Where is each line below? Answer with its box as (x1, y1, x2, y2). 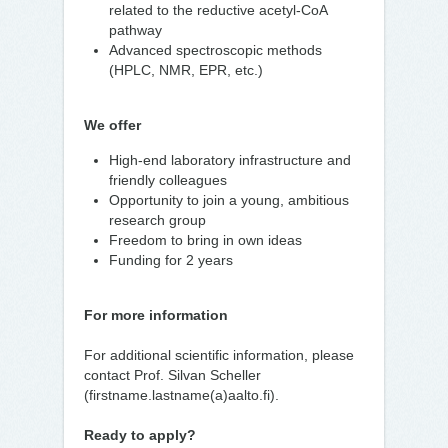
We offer (84, 117, 141, 133)
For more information (84, 307, 228, 323)
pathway (109, 22, 162, 38)
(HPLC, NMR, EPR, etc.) (109, 62, 263, 78)
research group (109, 212, 206, 228)
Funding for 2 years (109, 252, 233, 268)
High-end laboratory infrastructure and (109, 152, 351, 168)
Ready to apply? (84, 427, 196, 443)
